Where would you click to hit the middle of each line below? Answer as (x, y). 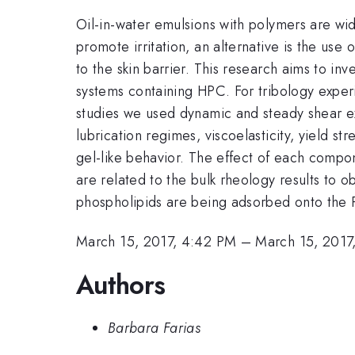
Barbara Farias (155, 328)
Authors (121, 284)
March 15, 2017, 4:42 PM (157, 242)
